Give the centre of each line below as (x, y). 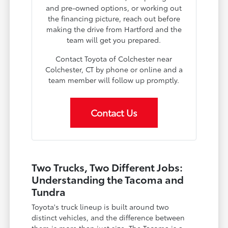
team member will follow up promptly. (114, 80)
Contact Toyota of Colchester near (114, 59)
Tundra (49, 192)
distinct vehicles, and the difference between (108, 218)
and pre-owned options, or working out (114, 8)
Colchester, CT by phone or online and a (114, 69)
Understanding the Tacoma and (108, 179)
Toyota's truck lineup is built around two (101, 207)
